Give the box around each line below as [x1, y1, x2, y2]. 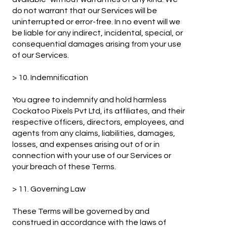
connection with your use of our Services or [12, 152, 172, 160]
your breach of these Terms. [12, 163, 117, 171]
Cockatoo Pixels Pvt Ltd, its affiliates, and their [12, 107, 185, 116]
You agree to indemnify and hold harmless [12, 96, 167, 104]
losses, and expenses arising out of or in [12, 140, 160, 149]
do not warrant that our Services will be [12, 7, 158, 15]
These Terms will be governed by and [12, 207, 150, 216]
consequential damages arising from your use [12, 40, 182, 49]
